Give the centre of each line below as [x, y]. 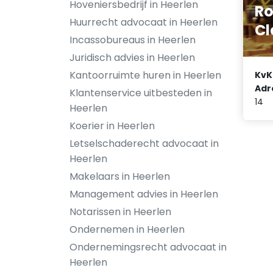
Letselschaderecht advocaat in [144, 144]
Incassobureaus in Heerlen [133, 40]
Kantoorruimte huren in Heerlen [145, 75]
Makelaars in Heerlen [120, 176]
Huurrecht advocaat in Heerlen [144, 22]
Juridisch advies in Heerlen [132, 58]
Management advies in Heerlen [144, 194]
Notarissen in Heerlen [120, 212]
